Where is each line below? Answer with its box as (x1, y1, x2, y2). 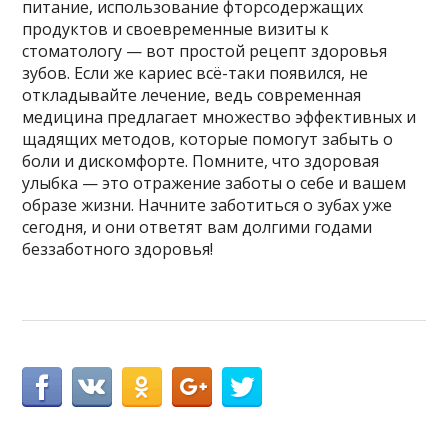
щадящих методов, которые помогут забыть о (22, 128, 394, 151)
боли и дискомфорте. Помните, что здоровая (22, 150, 380, 173)
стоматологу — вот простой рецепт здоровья (22, 40, 388, 63)
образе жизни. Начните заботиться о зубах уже (22, 194, 393, 217)
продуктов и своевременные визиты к (22, 18, 330, 41)
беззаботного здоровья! (22, 238, 214, 261)
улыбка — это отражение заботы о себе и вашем (22, 172, 407, 195)
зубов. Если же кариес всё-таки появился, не (22, 62, 369, 85)
